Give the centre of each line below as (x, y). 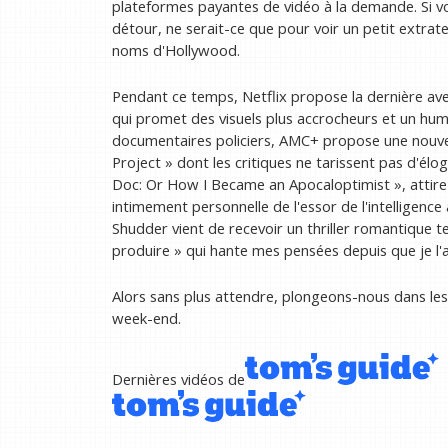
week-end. (146, 317)
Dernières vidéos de (178, 378)
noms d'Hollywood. (176, 49)
